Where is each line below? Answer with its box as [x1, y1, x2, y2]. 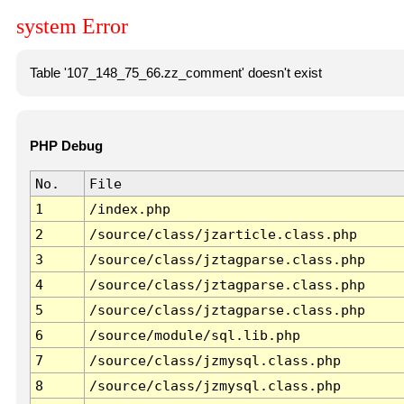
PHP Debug [29, 139, 103, 154]
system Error [16, 14, 128, 39]
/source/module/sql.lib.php [88, 327, 300, 344]
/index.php [88, 201, 170, 217]
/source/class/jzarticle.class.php [88, 226, 357, 243]
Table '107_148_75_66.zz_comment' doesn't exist [29, 65, 322, 80]
